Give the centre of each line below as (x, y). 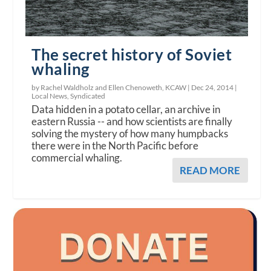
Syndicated (88, 96)
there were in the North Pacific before (115, 146)
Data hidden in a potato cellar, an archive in (126, 109)
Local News (50, 96)
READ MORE (210, 171)
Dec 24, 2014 (213, 88)
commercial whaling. (77, 158)
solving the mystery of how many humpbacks (130, 134)
